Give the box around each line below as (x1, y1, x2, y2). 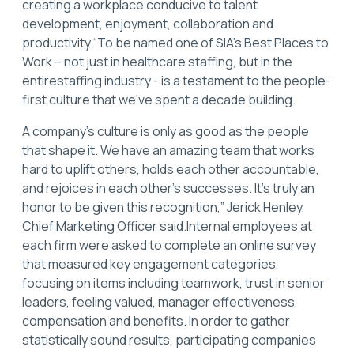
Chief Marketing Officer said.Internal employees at (22, 217, 312, 235)
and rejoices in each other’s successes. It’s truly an (22, 179, 314, 198)
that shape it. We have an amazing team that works (22, 141, 314, 160)
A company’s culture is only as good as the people (22, 122, 309, 141)
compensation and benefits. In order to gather (22, 312, 290, 330)
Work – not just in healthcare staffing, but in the (22, 53, 292, 71)
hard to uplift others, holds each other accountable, (22, 160, 319, 179)
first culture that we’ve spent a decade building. (22, 91, 296, 109)
